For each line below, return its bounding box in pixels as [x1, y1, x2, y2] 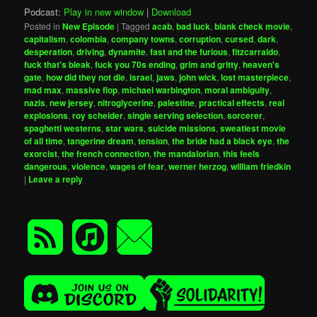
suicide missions [148, 122, 217, 135]
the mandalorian [154, 147, 219, 161]
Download [151, 5, 192, 19]
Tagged [121, 20, 151, 33]
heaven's [243, 58, 280, 71]
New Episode [62, 20, 115, 33]
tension [138, 134, 168, 148]
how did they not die [46, 71, 126, 84]
